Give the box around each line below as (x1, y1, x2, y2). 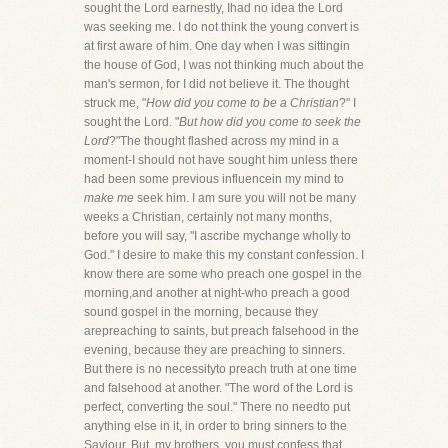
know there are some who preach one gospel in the (84, 267, 362, 281)
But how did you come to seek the (179, 115, 361, 129)
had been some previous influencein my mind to (84, 172, 344, 186)
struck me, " (84, 96, 146, 110)
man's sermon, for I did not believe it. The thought (84, 77, 349, 91)
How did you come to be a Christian (146, 96, 339, 110)
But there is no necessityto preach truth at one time (84, 362, 357, 376)
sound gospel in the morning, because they (84, 305, 318, 319)
